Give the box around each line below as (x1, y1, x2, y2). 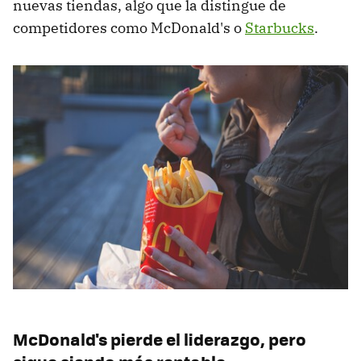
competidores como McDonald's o (13, 19, 245, 38)
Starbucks (245, 19, 314, 38)
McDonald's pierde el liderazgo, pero (13, 326, 306, 351)
